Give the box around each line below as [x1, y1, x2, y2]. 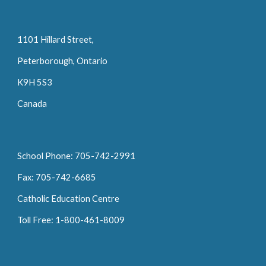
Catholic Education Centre [17, 194, 120, 204]
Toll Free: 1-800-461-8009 [17, 215, 125, 226]
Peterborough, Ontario [17, 56, 108, 66]
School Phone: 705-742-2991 [17, 151, 136, 161]
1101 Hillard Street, [17, 34, 94, 45]
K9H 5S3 [17, 77, 55, 88]
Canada [17, 99, 47, 109]
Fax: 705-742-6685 [17, 172, 97, 183]
